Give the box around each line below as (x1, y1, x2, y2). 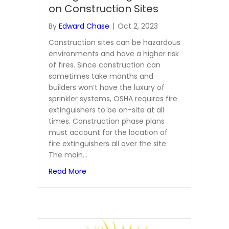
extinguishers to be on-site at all (49, 105, 164, 116)
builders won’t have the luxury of (49, 82, 165, 93)
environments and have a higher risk (49, 49, 179, 59)
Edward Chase (59, 21, 109, 32)
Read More (49, 166, 86, 177)
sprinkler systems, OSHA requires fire (49, 94, 177, 104)
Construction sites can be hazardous (49, 37, 180, 48)
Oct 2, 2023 (118, 21, 158, 32)
